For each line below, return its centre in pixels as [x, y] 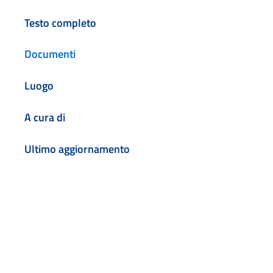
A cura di [45, 118]
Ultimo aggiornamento [77, 149]
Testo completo [60, 23]
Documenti [50, 54]
